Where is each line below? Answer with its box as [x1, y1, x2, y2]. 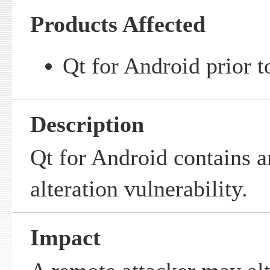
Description [30, 111, 144, 137]
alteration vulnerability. [30, 177, 248, 202]
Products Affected [30, 11, 206, 37]
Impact [30, 225, 101, 251]
